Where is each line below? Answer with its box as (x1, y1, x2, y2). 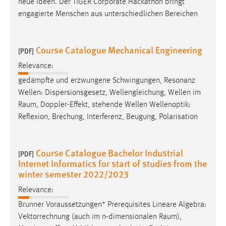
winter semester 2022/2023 (18, 167, 129, 181)
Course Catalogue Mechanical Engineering (36, 43, 202, 56)
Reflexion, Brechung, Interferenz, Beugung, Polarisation (18, 113, 198, 122)
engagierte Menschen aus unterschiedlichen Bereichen (18, 10, 198, 18)
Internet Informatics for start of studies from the (18, 157, 207, 170)
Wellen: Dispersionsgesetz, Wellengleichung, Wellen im (18, 89, 201, 97)
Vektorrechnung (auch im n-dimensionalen (18, 213, 159, 221)
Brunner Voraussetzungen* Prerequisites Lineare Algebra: (18, 201, 206, 209)
